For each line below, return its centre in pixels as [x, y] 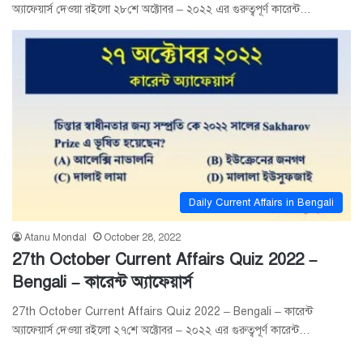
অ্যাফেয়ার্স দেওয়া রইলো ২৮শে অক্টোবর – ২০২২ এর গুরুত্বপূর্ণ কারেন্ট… [162, 10]
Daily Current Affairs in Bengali [261, 202]
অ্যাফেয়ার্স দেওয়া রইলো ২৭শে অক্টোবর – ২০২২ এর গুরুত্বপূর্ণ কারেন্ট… [161, 330]
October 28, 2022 [142, 237]
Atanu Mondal [56, 237]
